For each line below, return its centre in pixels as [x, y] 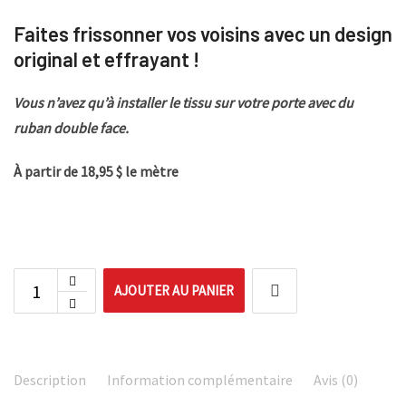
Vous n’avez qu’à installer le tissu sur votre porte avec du [184, 103]
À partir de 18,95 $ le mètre [97, 172]
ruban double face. [72, 128]
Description [50, 380]
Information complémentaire [200, 380]
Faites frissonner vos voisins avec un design [203, 34]
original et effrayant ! [108, 59]
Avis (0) [336, 380]
